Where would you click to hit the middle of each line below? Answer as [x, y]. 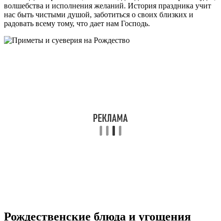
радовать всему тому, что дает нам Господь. [77, 23]
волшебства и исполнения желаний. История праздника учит [108, 5]
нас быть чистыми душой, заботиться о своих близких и [99, 14]
